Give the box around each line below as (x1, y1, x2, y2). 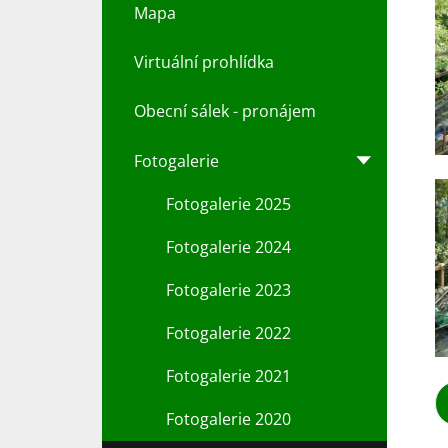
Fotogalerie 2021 (166, 364, 291, 387)
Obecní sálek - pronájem (134, 100, 316, 123)
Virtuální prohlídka (134, 50, 274, 73)
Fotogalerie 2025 (166, 192, 291, 215)
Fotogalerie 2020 (166, 407, 291, 430)
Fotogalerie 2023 (166, 278, 291, 301)
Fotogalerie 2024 (166, 235, 291, 258)
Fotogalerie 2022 (166, 321, 291, 344)
